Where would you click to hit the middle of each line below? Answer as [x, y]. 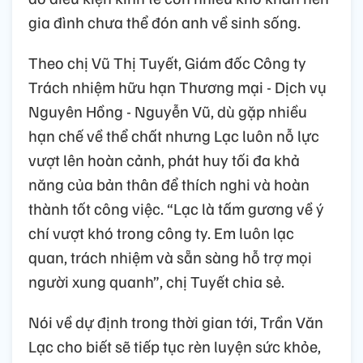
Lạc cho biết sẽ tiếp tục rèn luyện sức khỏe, [175, 346]
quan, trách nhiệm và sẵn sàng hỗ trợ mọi [170, 256]
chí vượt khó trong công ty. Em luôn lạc [161, 232]
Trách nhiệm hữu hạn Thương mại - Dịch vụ [177, 86]
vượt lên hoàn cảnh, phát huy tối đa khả [164, 159]
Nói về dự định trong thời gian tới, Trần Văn [176, 321]
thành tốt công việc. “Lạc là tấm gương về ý [176, 208]
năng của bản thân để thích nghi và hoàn [169, 184]
